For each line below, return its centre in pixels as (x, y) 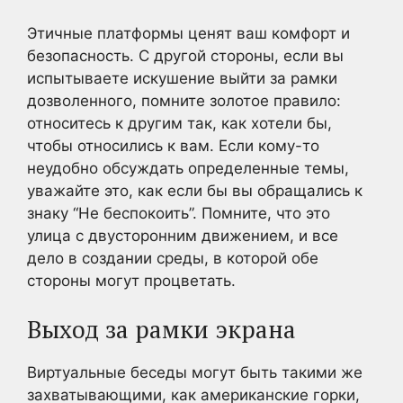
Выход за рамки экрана (161, 329)
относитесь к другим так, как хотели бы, (179, 123)
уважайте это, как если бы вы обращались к (195, 190)
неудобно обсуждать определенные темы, (188, 168)
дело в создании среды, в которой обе (173, 258)
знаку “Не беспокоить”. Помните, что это (179, 213)
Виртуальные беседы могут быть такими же (195, 372)
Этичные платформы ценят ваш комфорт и (188, 33)
